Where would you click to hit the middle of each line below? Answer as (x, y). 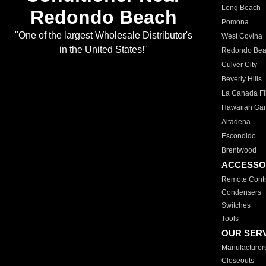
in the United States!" (103, 50)
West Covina (242, 36)
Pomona (235, 22)
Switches (236, 205)
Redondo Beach (103, 18)
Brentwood (239, 150)
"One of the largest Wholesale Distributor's (103, 36)
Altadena (236, 122)
